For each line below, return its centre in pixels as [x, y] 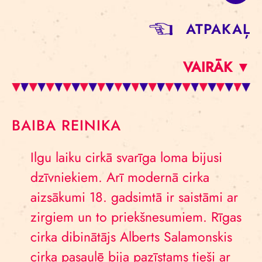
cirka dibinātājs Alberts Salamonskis [131, 237]
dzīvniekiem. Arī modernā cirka [120, 177]
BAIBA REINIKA [66, 125]
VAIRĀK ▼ [217, 67]
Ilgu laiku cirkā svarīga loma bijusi [126, 157]
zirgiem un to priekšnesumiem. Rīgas [136, 217]
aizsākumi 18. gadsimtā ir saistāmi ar [134, 197]
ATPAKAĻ [218, 29]
